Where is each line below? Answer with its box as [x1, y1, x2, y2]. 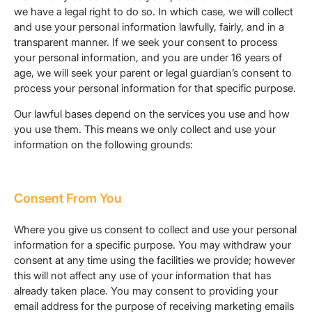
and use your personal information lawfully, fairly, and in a [14, 20, 284, 34]
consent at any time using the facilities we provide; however [14, 253, 295, 267]
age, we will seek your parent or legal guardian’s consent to [14, 66, 292, 80]
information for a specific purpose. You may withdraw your [14, 238, 291, 252]
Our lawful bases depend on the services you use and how [14, 107, 290, 121]
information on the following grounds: [14, 138, 193, 152]
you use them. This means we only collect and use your [14, 123, 276, 136]
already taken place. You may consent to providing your [14, 284, 278, 298]
